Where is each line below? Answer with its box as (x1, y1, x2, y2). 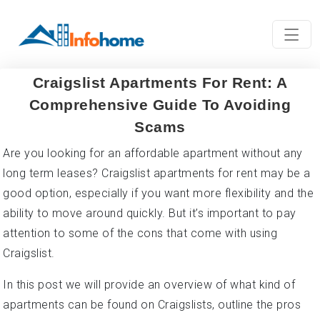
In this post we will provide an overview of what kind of (3, 278, 295, 291)
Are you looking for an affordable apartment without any (3, 146, 303, 160)
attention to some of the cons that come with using (3, 226, 277, 240)
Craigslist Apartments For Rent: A (32, 74, 288, 91)
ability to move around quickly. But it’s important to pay (3, 206, 296, 220)
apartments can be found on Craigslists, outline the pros (3, 298, 301, 311)
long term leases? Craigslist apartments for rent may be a (3, 166, 311, 180)
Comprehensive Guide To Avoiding (29, 96, 291, 113)
